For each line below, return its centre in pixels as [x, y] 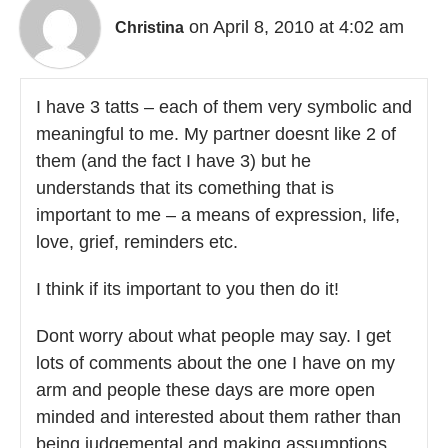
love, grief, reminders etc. [137, 241]
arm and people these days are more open [205, 389]
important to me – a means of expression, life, [218, 214]
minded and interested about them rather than [218, 416]
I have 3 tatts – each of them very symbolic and [224, 106]
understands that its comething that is [185, 187]
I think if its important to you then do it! [187, 288]
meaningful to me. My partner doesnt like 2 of [216, 133]
